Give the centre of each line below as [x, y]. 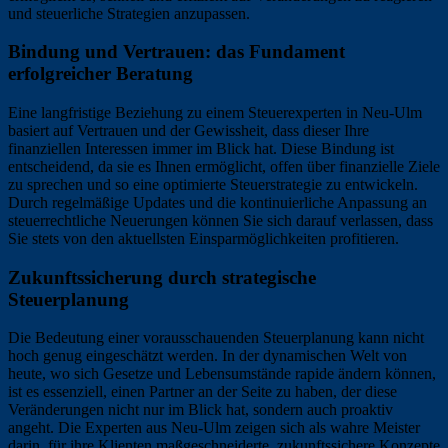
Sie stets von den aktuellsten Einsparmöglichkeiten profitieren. [203, 238]
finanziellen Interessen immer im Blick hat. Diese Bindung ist [201, 148]
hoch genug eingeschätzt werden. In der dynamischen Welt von [207, 356]
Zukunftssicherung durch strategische [162, 277]
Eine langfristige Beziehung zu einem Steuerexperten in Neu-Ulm [215, 112]
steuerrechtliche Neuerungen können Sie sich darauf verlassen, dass [220, 220]
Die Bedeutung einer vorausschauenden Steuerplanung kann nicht [216, 338]
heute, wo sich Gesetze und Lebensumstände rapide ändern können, [222, 374]
